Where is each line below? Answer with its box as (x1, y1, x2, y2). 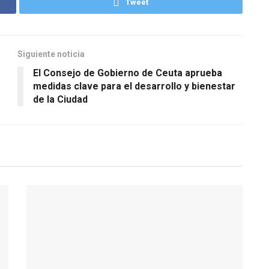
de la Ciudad (33, 93, 88, 105)
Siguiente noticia (17, 49, 85, 59)
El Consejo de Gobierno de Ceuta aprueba (33, 67, 222, 79)
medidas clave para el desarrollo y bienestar (33, 80, 235, 92)
